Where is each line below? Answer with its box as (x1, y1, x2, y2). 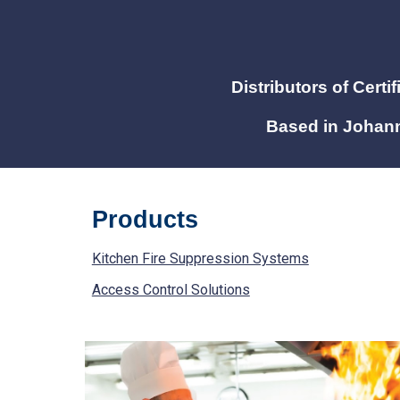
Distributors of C (231, 78, 365, 96)
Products (91, 206, 198, 233)
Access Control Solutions (91, 281, 250, 298)
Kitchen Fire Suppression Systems (91, 250, 309, 267)
